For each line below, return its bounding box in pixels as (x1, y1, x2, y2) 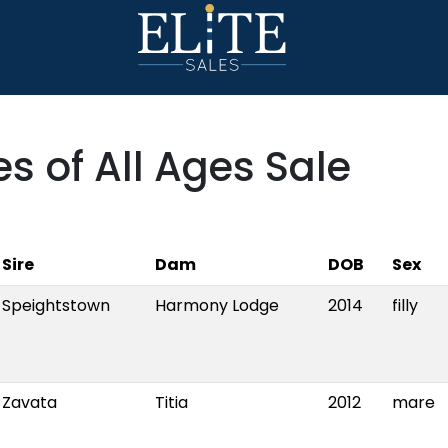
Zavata (2, 391, 57, 414)
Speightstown (2, 294, 110, 317)
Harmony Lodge (155, 294, 279, 317)
